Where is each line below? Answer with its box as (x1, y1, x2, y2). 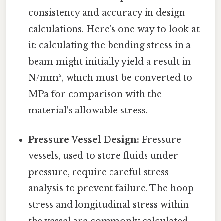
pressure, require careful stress (28, 167, 169, 178)
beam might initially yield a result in (28, 56, 191, 68)
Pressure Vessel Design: (28, 134, 140, 146)
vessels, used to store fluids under (28, 150, 179, 162)
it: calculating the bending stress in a (28, 40, 191, 51)
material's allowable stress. (28, 105, 148, 116)
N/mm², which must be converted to (28, 73, 193, 84)
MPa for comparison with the (28, 89, 162, 100)
